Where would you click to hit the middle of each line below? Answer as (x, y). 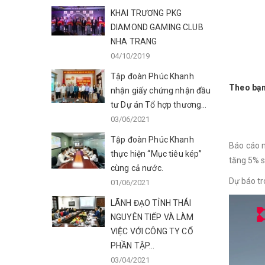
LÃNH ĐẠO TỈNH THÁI (151, 203)
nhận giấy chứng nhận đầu (161, 91)
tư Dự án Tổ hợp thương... (159, 105)
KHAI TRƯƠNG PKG (146, 13)
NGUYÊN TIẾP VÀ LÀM (152, 217)
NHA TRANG (134, 41)
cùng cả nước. (137, 168)
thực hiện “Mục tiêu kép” (156, 154)
